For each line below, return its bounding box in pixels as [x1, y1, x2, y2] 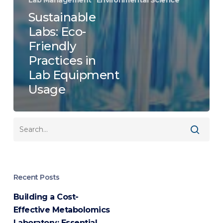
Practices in [28, 53, 96, 68]
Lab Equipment [28, 67, 119, 82]
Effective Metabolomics [13, 205, 110, 215]
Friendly [28, 38, 76, 53]
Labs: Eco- [28, 24, 86, 39]
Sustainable [28, 9, 96, 24]
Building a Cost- [13, 192, 79, 202]
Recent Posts [13, 172, 60, 182]
